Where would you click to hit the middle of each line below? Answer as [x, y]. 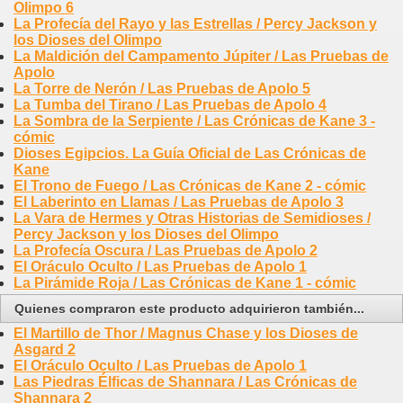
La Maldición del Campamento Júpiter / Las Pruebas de [201, 56]
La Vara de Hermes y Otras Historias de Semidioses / [192, 218]
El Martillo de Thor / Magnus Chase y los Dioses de [186, 333]
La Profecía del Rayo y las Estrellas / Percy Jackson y [195, 23]
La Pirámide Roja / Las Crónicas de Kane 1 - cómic [185, 282]
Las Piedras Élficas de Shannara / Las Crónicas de [185, 381]
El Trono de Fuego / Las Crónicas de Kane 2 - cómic [190, 185]
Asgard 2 [45, 349]
